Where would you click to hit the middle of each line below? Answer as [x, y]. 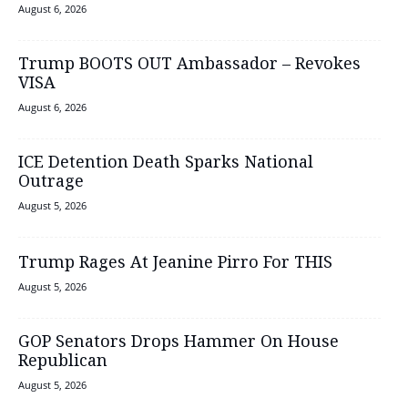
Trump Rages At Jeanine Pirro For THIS [175, 263]
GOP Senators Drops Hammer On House [178, 342]
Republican [63, 361]
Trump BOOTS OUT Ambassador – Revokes [189, 64]
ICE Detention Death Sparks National [166, 163]
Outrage [51, 182]
